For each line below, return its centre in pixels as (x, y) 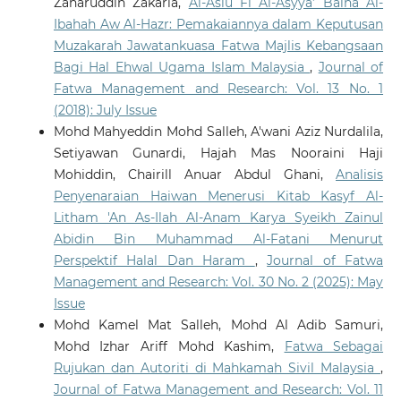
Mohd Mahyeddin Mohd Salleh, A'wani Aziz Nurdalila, (218, 131)
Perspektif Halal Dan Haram (154, 260)
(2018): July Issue (105, 110)
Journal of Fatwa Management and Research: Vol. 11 (218, 389)
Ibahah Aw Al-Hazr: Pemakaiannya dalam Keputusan (218, 24)
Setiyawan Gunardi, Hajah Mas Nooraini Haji (218, 153)
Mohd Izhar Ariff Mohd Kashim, (169, 346)
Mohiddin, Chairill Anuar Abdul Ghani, (195, 174)
